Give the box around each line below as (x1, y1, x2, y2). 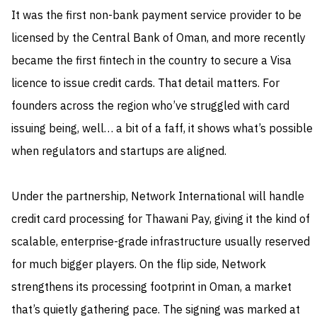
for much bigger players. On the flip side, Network (11, 256, 266, 274)
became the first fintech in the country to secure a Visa (11, 52, 292, 70)
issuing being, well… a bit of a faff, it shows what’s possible (11, 120, 313, 138)
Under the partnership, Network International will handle (11, 188, 304, 206)
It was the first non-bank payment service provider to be (11, 7, 301, 25)
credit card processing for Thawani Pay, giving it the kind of (11, 211, 310, 229)
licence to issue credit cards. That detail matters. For (11, 75, 279, 93)
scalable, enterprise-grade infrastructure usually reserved (11, 234, 310, 251)
